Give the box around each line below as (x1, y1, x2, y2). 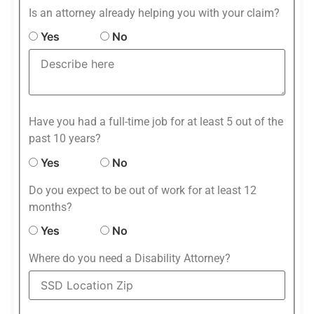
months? (29, 200, 72, 214)
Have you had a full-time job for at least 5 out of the (29, 115, 283, 129)
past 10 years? (29, 132, 101, 146)
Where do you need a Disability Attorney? (29, 251, 231, 265)
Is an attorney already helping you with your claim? (29, 6, 280, 20)
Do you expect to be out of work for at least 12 (29, 183, 257, 197)
